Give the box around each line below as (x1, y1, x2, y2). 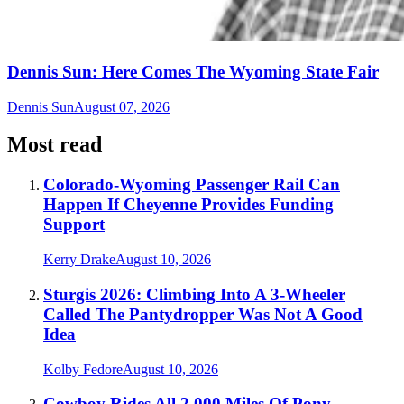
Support (43, 215, 105, 234)
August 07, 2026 (74, 98, 170, 115)
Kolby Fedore (43, 361, 123, 377)
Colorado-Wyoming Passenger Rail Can (43, 175, 340, 195)
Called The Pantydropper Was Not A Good (43, 304, 363, 324)
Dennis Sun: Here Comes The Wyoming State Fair (7, 61, 379, 81)
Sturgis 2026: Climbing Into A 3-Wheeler (43, 284, 345, 304)
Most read (7, 133, 102, 157)
